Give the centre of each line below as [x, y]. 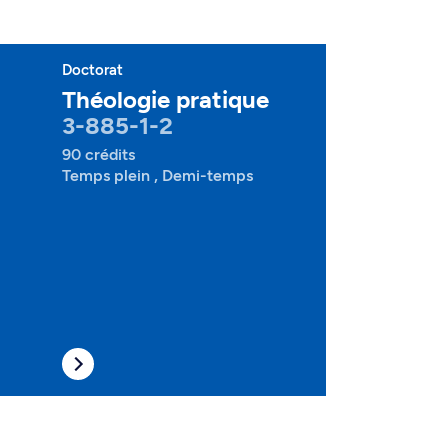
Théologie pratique [165, 99]
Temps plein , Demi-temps [157, 175]
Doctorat [92, 70]
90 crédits [98, 154]
